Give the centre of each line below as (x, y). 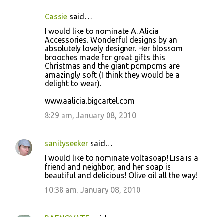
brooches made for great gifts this (105, 57)
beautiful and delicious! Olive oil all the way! (121, 175)
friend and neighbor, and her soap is (108, 167)
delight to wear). (73, 83)
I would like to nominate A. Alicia (102, 31)
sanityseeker (66, 143)
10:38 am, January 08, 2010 (93, 190)
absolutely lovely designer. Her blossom (114, 48)
